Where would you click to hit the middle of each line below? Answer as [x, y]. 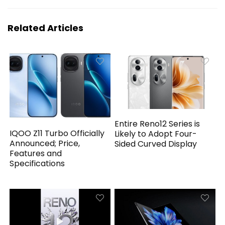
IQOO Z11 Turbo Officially [57, 133]
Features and [36, 153]
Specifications [37, 163]
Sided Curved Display [156, 144]
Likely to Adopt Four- [156, 134]
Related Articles [45, 28]
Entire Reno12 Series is [157, 124]
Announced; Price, [45, 143]
